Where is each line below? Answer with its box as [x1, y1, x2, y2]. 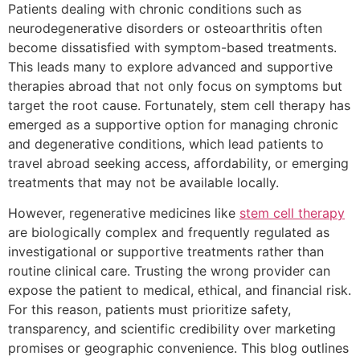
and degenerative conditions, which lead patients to [8, 135, 324, 152]
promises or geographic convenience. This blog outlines [8, 339, 349, 356]
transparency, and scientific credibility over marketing [8, 320, 336, 337]
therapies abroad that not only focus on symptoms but [8, 77, 342, 94]
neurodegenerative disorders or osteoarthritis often [8, 19, 322, 36]
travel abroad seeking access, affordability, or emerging [8, 154, 349, 171]
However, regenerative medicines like [8, 204, 239, 221]
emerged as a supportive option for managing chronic [8, 116, 338, 133]
